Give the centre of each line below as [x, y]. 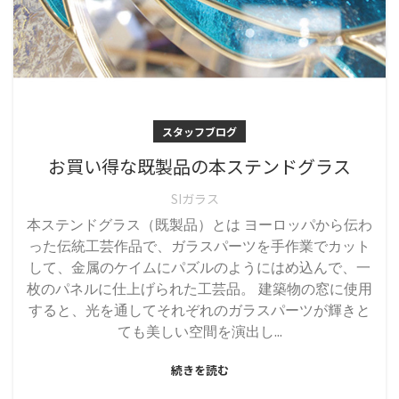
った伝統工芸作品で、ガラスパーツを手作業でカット [199, 250]
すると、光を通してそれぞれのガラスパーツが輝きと [199, 314]
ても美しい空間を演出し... [199, 336]
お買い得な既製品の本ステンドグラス [199, 167]
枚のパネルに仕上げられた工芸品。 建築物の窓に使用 [199, 293]
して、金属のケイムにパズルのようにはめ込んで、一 [199, 272]
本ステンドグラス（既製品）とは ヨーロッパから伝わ [199, 229]
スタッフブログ [199, 132]
